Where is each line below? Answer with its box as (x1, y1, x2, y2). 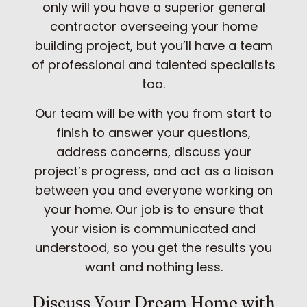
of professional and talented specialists (32, 56, 275, 73)
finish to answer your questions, (56, 123, 251, 141)
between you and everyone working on (34, 181, 273, 199)
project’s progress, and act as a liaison (34, 162, 273, 180)
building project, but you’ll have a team (34, 36, 273, 54)
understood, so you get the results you (35, 238, 272, 256)
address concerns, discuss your (56, 143, 251, 160)
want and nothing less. (84, 258, 223, 275)
